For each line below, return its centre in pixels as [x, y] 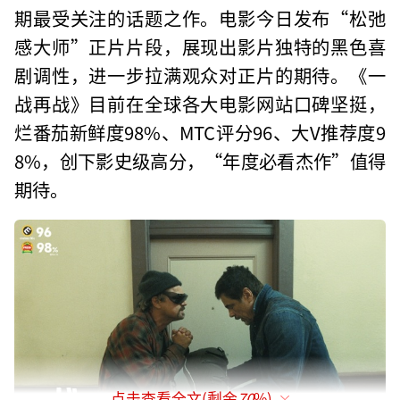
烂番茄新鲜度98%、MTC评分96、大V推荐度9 [200, 133]
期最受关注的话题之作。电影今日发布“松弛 [200, 18]
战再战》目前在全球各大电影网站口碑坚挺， [200, 104]
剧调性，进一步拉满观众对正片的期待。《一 [200, 75]
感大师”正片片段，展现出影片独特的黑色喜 [200, 47]
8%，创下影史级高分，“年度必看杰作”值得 [200, 161]
